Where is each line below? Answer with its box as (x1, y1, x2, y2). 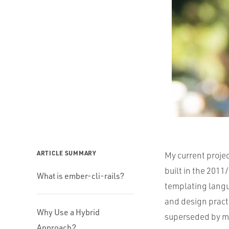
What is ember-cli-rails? (37, 171, 124, 181)
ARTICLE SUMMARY (37, 149, 97, 157)
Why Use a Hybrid (37, 207, 100, 217)
